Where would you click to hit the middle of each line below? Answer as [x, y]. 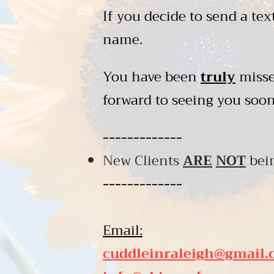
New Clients [143, 161]
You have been [152, 77]
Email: [123, 231]
